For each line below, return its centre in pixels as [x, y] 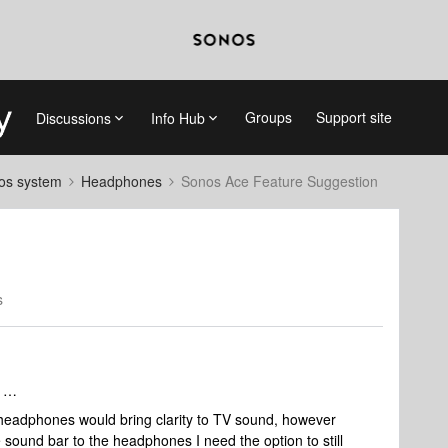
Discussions [73, 117]
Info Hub [177, 117]
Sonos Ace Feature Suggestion [279, 181]
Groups [268, 117]
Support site [353, 117]
